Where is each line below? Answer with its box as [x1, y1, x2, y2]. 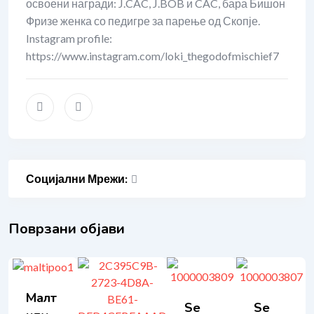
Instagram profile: [26, 32, 112, 45]
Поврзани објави [8, 219, 125, 238]
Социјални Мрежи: [26, 172, 128, 185]
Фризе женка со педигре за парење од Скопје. [26, 14, 260, 27]
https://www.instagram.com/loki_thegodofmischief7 [26, 49, 279, 62]
